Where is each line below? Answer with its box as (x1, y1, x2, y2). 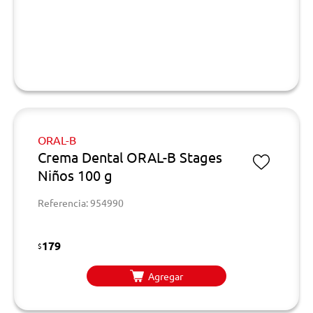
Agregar (148, 269, 183, 282)
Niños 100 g (38, 166, 112, 184)
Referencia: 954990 (38, 196, 124, 209)
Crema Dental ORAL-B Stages (38, 148, 222, 166)
